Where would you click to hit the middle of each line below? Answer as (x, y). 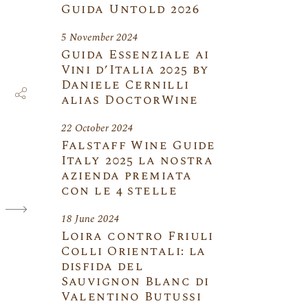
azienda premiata (126, 176)
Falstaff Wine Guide (138, 145)
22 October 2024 (97, 128)
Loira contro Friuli (137, 236)
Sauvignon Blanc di (135, 282)
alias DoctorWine (130, 100)
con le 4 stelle (119, 191)
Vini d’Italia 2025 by (135, 70)
